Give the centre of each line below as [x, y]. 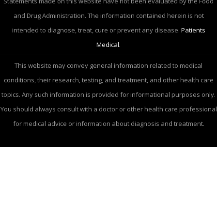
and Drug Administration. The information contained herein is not [108, 15]
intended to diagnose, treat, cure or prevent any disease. [96, 30]
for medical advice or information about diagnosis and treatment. [108, 123]
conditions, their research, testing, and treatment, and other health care [108, 80]
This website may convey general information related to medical [108, 65]
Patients [193, 30]
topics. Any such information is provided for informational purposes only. [108, 94]
